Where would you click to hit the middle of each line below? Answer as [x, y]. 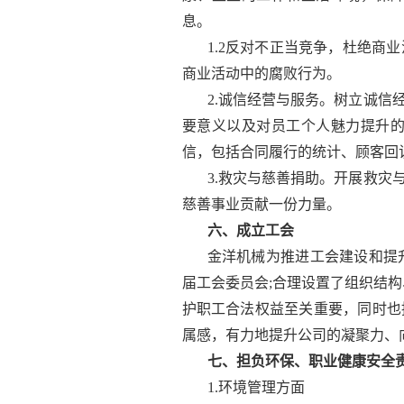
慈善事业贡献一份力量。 [261, 205]
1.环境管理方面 [256, 388]
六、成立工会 [250, 231]
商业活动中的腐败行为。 [261, 74]
